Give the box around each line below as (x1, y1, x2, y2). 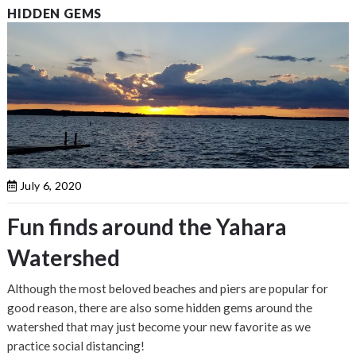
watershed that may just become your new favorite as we (7, 319, 311, 334)
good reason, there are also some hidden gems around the (7, 300, 313, 315)
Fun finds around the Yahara (7, 212, 288, 240)
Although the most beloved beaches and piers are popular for (7, 281, 329, 296)
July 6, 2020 (17, 178, 82, 192)
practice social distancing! (7, 338, 145, 353)
